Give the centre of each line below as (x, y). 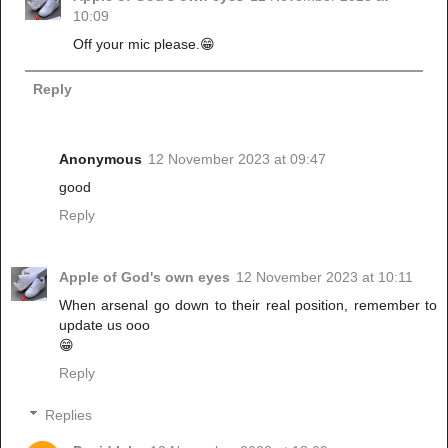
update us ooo (104, 325)
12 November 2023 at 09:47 (237, 159)
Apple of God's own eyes (144, 277)
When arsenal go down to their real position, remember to (248, 305)
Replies (69, 414)
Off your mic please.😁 (144, 44)
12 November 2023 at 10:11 (324, 277)
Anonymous (100, 159)
